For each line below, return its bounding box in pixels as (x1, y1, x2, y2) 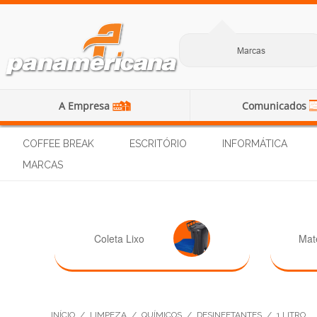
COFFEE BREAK (23, 138, 94, 149)
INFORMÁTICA (222, 138, 287, 149)
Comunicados (241, 98, 309, 113)
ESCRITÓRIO (129, 138, 187, 149)
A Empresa (58, 98, 113, 113)
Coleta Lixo (93, 231, 144, 246)
